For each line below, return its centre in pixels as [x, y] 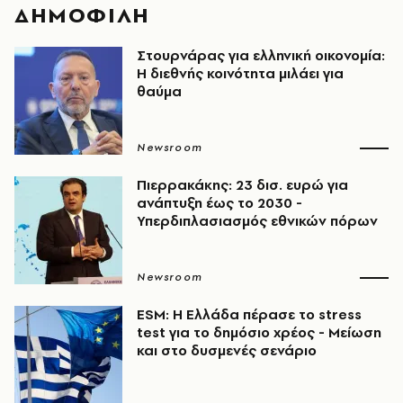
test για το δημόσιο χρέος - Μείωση [259, 332]
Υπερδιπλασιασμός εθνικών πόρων [257, 221]
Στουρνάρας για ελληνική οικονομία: [261, 55]
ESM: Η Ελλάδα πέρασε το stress [249, 314]
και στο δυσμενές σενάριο [227, 350]
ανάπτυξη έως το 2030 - [219, 203]
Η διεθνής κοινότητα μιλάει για [240, 73]
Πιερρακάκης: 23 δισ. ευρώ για [242, 185]
